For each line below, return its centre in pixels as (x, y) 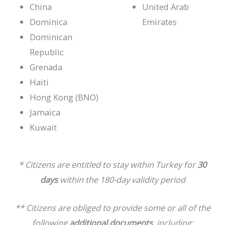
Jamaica (45, 112)
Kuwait (43, 127)
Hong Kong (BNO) (64, 97)
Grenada (46, 67)
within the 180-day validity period (122, 180)
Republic (47, 52)
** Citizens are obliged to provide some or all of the (113, 208)
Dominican (51, 37)
